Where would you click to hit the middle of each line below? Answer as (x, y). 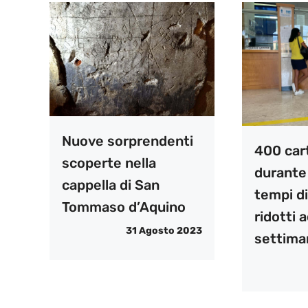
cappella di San (111, 185)
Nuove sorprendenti (128, 141)
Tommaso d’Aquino (124, 207)
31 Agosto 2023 (164, 231)
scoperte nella (109, 163)
